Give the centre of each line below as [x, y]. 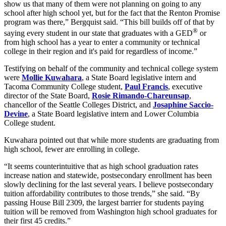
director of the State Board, [48, 96]
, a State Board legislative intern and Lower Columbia [113, 114]
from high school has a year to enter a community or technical [102, 42]
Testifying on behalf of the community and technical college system [111, 69]
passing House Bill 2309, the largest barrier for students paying [104, 203]
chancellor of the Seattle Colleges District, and [78, 105]
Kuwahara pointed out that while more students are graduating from [111, 140]
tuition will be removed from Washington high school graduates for [110, 212]
